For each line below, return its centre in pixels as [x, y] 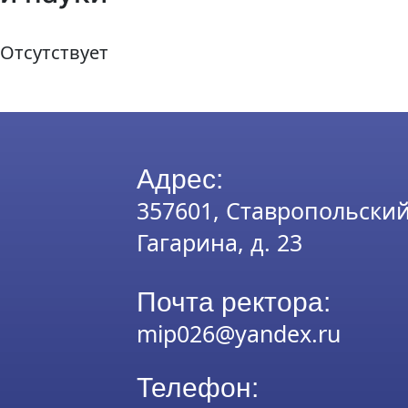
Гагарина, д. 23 [219, 243]
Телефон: [198, 388]
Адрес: [180, 179]
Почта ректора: [234, 302]
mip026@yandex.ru [239, 334]
